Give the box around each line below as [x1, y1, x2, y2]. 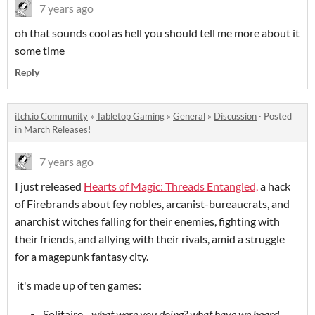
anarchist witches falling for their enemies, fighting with [15, 214, 280, 228]
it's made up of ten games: [15, 278, 141, 292]
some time [15, 43, 65, 57]
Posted [264, 110, 292, 122]
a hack [258, 179, 290, 193]
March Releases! [24, 123, 91, 135]
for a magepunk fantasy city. [15, 249, 153, 263]
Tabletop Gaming [96, 110, 165, 122]
